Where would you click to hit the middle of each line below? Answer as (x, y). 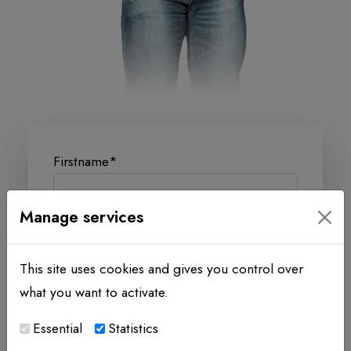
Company (81, 303)
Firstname (81, 162)
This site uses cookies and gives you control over (161, 269)
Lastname (80, 232)
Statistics (133, 328)
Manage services (81, 217)
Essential (58, 328)
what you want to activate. (94, 292)
